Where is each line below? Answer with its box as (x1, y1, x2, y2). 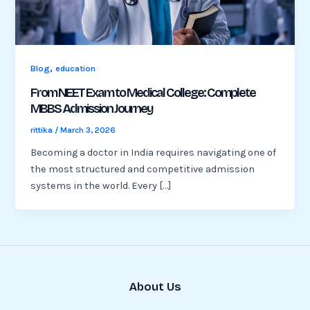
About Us (129, 280, 181, 293)
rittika (30, 125, 55, 135)
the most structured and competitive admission (30, 163, 255, 175)
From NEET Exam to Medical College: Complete (30, 84, 256, 100)
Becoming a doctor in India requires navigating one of (30, 146, 277, 158)
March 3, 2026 (60, 125, 116, 135)
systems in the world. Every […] (30, 179, 172, 192)
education (55, 63, 96, 74)
